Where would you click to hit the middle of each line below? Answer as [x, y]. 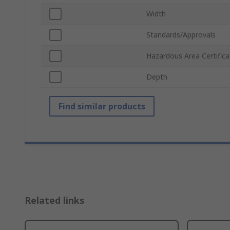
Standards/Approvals [181, 35]
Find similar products [102, 107]
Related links [55, 200]
